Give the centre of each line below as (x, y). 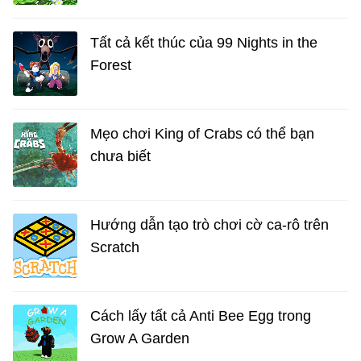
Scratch (115, 248)
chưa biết (120, 157)
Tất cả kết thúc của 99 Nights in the (204, 43)
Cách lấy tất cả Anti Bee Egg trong (201, 316)
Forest (111, 66)
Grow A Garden (140, 339)
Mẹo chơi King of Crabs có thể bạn (202, 134)
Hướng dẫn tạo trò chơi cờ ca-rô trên (210, 225)
